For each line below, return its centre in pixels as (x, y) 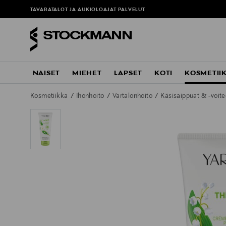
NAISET (46, 73)
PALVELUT (132, 10)
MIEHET (87, 73)
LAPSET (128, 73)
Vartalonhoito (133, 97)
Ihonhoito (91, 97)
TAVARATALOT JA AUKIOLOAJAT (74, 10)
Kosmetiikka (50, 97)
